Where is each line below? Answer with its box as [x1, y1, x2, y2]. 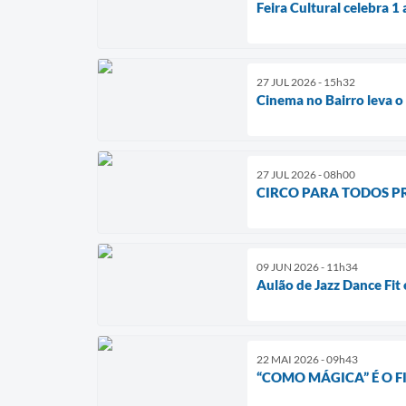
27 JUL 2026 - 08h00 [256, 167, 355, 181]
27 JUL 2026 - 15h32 [256, 74, 355, 89]
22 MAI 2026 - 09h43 [256, 352, 358, 366]
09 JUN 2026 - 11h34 [256, 259, 358, 274]
